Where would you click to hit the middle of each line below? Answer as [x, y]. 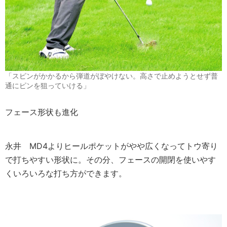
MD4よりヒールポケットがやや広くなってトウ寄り [120, 146]
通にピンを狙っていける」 [48, 85]
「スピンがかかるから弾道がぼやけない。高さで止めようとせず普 [111, 75]
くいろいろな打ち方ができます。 [66, 173]
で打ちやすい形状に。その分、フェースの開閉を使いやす [110, 159]
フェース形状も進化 [42, 112]
